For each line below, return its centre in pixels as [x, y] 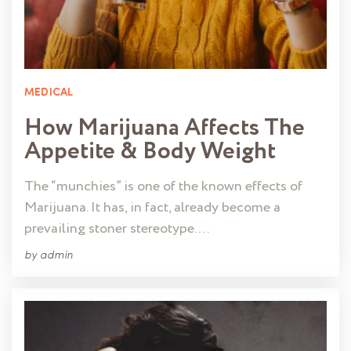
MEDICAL [49, 92]
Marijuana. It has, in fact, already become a [152, 207]
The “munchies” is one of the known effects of [163, 186]
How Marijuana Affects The [165, 128]
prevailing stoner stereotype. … [117, 228]
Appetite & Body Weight [150, 151]
